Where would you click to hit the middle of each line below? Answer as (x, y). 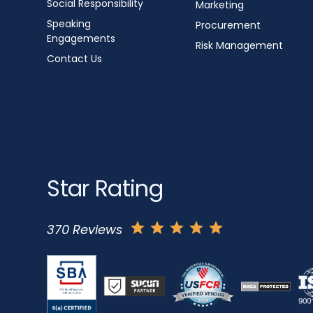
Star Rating (105, 188)
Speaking (69, 23)
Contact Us (75, 58)
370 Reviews (85, 229)
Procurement (228, 25)
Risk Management (239, 45)
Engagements (81, 38)
